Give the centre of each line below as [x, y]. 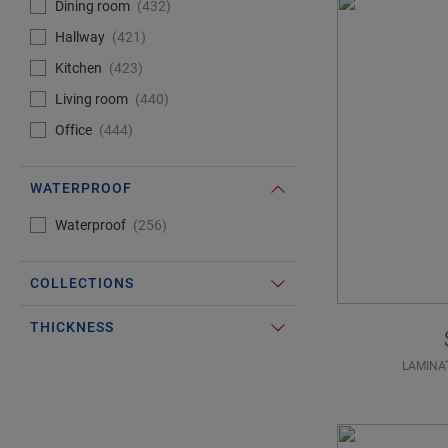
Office [73, 130]
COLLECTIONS [82, 283]
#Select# [48, 219]
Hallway [80, 37]
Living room [91, 99]
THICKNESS [72, 327]
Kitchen [78, 68]
